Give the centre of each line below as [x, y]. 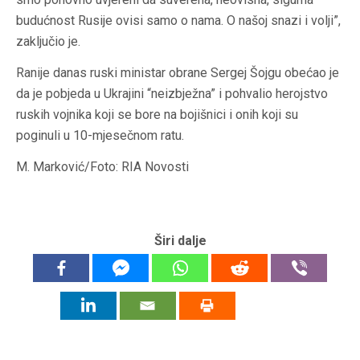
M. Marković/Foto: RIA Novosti [102, 166]
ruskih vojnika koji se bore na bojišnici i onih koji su [157, 114]
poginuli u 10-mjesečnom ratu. [100, 135]
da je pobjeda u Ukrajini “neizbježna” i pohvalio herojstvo [172, 93]
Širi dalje [180, 240]
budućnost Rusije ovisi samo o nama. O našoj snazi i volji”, [178, 20]
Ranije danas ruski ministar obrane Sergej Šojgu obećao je [178, 72]
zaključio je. [48, 41]
